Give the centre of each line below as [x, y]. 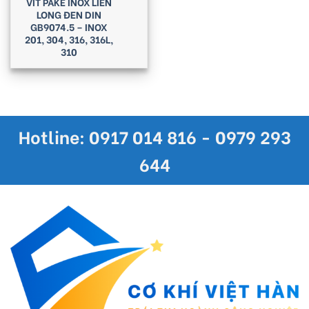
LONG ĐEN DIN [69, 14]
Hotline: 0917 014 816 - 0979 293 [154, 137]
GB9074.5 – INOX [69, 27]
